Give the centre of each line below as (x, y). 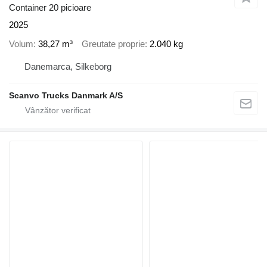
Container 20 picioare (50, 7)
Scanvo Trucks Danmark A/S (66, 95)
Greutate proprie (113, 44)
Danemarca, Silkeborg (68, 66)
